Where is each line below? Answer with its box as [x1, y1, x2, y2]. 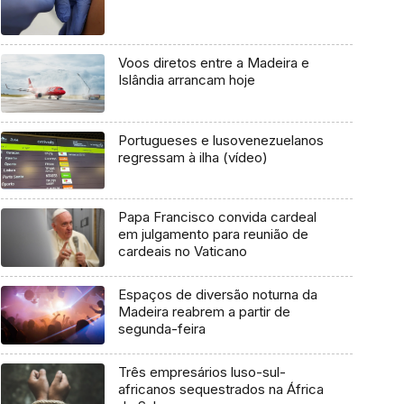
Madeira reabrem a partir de [117, 303, 290, 321]
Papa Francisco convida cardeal [117, 208, 317, 226]
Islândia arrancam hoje [117, 71, 255, 89]
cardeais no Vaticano [117, 243, 247, 261]
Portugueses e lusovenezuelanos [117, 131, 324, 149]
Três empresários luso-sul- [117, 363, 286, 381]
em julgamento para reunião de [117, 225, 308, 243]
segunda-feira [117, 320, 206, 338]
